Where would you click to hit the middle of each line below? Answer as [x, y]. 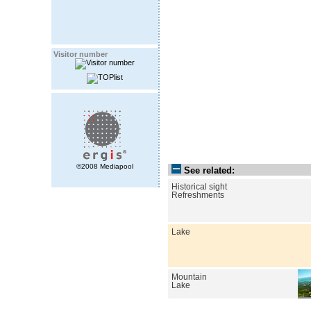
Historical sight [199, 186]
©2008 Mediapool [105, 166]
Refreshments [198, 195]
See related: [209, 170]
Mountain [189, 277]
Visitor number [81, 54]
